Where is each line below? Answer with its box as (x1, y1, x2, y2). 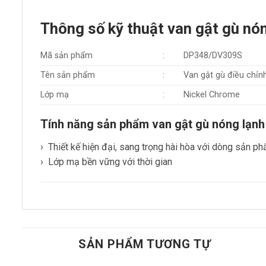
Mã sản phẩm (40, 50, 93, 61)
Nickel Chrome (183, 90, 240, 100)
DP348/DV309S (183, 50, 243, 61)
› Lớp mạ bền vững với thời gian (40, 156, 172, 168)
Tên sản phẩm (40, 70, 95, 81)
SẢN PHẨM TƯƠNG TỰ (78, 237, 211, 252)
